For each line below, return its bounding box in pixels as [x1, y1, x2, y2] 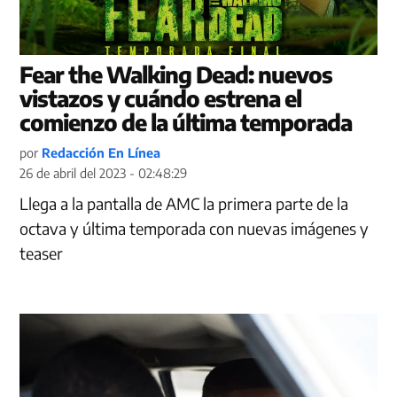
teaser [19, 243, 64, 264]
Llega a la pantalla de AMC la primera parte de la [19, 193, 349, 214]
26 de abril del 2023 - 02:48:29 [19, 165, 188, 182]
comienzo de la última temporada [19, 108, 353, 137]
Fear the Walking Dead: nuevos [19, 60, 333, 90]
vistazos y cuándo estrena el [19, 84, 302, 113]
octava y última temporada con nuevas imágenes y [19, 218, 370, 239]
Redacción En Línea [42, 144, 161, 161]
